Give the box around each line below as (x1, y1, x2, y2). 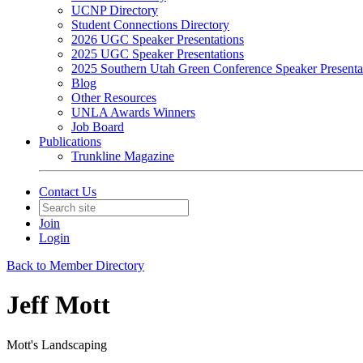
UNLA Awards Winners (71, 105, 195, 119)
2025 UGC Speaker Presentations (71, 47, 244, 61)
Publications (39, 135, 101, 148)
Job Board (71, 120, 124, 134)
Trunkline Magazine (71, 149, 174, 163)
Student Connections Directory (71, 18, 229, 32)
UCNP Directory (71, 3, 158, 17)
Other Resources (71, 91, 156, 105)
